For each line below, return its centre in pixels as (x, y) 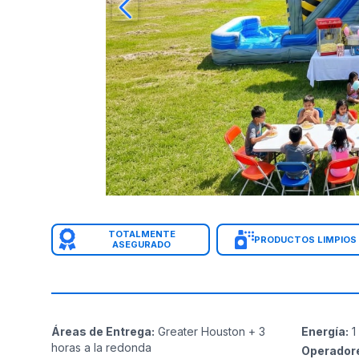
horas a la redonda (101, 347)
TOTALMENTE (141, 234)
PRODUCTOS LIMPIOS (305, 239)
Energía (323, 331)
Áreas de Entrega (101, 331)
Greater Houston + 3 (212, 331)
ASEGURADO (142, 244)
